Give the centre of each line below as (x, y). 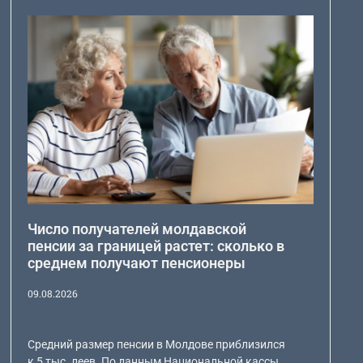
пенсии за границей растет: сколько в (156, 246)
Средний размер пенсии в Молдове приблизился (156, 344)
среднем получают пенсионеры (136, 263)
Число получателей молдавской (137, 228)
